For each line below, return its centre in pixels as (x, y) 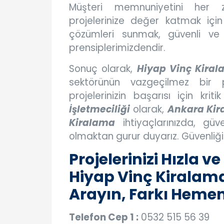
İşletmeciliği (99, 109)
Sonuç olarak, (103, 69)
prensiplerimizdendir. (117, 48)
